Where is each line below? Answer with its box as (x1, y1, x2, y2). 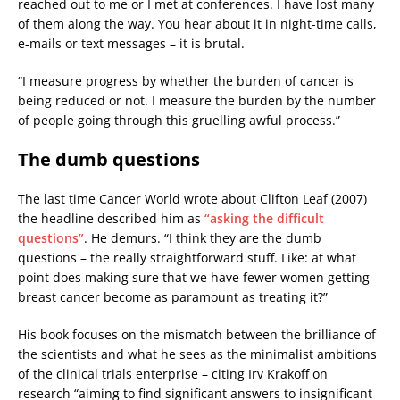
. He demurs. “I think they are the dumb (84, 229, 321, 247)
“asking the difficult (204, 210, 324, 228)
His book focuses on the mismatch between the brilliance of (18, 326, 376, 344)
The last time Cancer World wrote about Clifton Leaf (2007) (18, 190, 367, 208)
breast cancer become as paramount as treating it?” (18, 288, 328, 306)
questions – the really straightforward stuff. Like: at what (18, 249, 356, 267)
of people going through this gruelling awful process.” (18, 112, 340, 129)
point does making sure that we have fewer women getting (18, 269, 370, 287)
